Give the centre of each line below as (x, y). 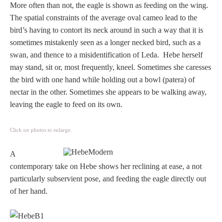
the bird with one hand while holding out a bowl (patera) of (102, 79)
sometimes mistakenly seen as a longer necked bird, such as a (105, 42)
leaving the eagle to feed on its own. (66, 104)
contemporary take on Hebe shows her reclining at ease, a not (106, 166)
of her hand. (29, 191)
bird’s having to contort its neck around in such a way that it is (107, 30)
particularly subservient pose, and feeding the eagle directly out (108, 178)
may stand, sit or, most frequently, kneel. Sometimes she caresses (111, 67)
